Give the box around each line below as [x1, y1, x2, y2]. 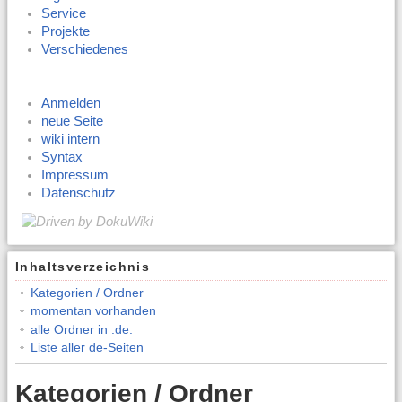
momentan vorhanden [30, 303, 156, 319]
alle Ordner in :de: [30, 321, 133, 336]
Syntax [41, 150, 83, 165]
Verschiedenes [41, 41, 129, 57]
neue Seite [41, 114, 104, 129]
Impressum [41, 168, 109, 183]
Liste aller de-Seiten [30, 340, 144, 355]
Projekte [41, 23, 91, 39]
